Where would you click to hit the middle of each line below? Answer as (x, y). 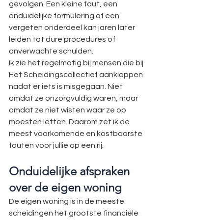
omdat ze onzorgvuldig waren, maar (74, 98)
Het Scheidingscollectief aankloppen (77, 75)
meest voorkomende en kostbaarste (76, 134)
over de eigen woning (65, 187)
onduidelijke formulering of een (65, 16)
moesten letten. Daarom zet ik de (70, 122)
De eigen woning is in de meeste (67, 201)
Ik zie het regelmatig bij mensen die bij (77, 63)
